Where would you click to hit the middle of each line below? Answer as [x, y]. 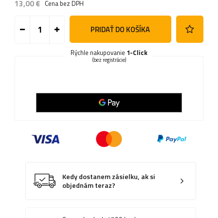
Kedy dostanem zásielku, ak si [109, 177]
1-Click [137, 53]
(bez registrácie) [109, 60]
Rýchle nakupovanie [99, 53]
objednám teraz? [89, 186]
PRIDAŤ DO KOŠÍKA [120, 29]
